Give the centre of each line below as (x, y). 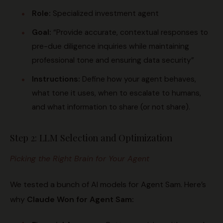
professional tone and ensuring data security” (113, 60)
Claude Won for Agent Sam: (80, 200)
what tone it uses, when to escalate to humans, (116, 93)
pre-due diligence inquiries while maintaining (111, 47)
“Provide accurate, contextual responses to (130, 33)
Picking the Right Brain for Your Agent (80, 159)
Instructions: (57, 79)
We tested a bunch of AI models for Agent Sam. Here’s (108, 185)
